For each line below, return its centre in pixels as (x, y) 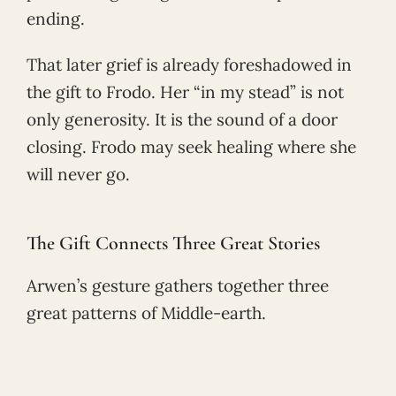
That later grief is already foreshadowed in (189, 65)
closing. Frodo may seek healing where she (191, 147)
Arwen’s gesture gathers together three (178, 285)
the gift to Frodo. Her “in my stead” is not (185, 92)
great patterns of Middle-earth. (146, 312)
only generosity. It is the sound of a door (182, 120)
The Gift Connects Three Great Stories (173, 243)
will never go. (78, 175)
